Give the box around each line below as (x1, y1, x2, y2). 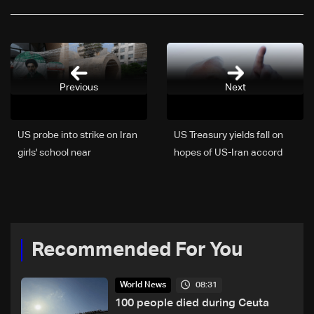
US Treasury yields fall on (174, 130, 283, 141)
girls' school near (18, 148, 91, 158)
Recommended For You (32, 240, 243, 261)
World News (120, 281, 167, 290)
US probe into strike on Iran (18, 130, 137, 141)
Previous (60, 82, 98, 93)
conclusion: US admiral (18, 165, 118, 176)
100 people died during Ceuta (115, 298, 270, 310)
